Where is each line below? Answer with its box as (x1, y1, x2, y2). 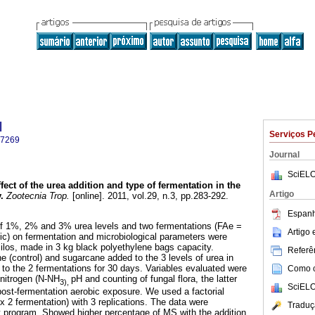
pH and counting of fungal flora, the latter (71, 274, 237, 285)
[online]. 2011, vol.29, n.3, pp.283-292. (70, 191, 229, 202)
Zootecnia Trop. (4, 191, 70, 202)
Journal (269, 150, 300, 160)
